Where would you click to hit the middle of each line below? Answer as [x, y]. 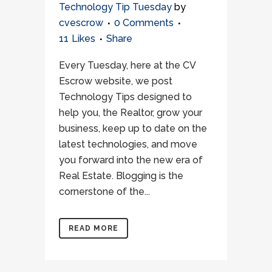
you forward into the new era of [131, 160]
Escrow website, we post [116, 81]
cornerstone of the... [104, 192]
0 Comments [144, 23]
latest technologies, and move [128, 144]
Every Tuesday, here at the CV [127, 65]
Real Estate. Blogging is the [121, 176]
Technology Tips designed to [125, 97]
